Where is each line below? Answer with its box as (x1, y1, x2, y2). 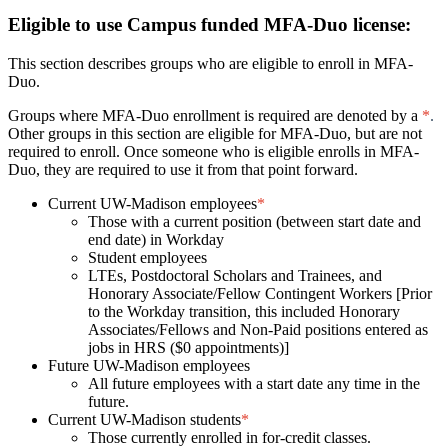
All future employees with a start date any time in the (88, 375, 420, 392)
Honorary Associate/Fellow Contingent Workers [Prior (88, 285, 432, 302)
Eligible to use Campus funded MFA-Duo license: (8, 14, 411, 36)
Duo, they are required (8, 161, 150, 178)
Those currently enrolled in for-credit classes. (88, 429, 371, 446)
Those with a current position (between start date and (88, 213, 421, 230)
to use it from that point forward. (154, 161, 358, 178)
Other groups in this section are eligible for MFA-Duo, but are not (8, 125, 422, 142)
